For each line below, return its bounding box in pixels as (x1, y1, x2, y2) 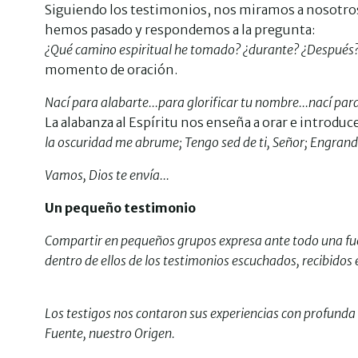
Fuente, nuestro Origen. (45, 325, 175, 341)
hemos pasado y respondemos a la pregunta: (45, 22, 315, 38)
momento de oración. (45, 62, 177, 78)
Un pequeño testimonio (45, 200, 196, 216)
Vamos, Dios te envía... (45, 167, 169, 183)
